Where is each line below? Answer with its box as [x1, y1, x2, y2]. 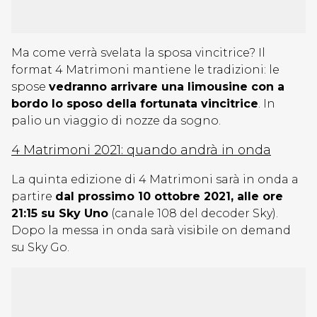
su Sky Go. [11, 241, 69, 254]
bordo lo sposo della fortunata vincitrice [11, 97, 258, 110]
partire [11, 190, 55, 203]
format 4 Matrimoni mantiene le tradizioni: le [11, 63, 279, 76]
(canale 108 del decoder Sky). [108, 207, 278, 220]
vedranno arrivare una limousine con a [49, 80, 284, 93]
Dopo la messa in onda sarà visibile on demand [11, 224, 291, 237]
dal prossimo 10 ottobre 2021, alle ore [55, 190, 283, 203]
